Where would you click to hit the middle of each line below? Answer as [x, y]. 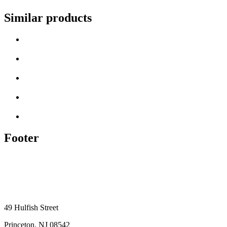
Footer [22, 138]
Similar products [48, 18]
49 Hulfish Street [31, 208]
